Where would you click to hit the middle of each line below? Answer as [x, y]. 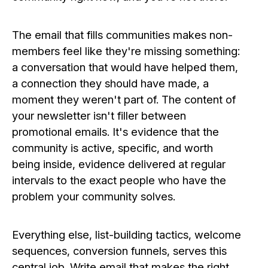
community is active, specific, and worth [112, 147]
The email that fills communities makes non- [122, 34]
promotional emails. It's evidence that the [115, 131]
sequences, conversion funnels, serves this [119, 250]
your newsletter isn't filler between [99, 115]
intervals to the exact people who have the [119, 180]
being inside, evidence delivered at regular [119, 164]
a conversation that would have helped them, [125, 67]
